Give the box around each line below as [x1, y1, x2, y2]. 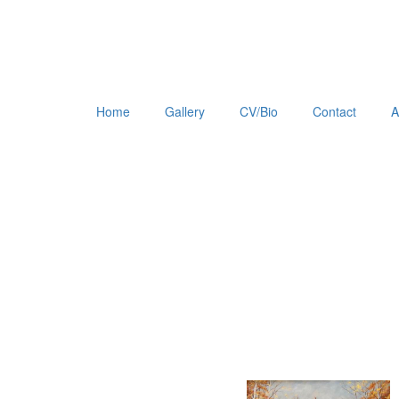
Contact [312, 102, 356, 120]
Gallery [164, 102, 205, 120]
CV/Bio [239, 102, 278, 120]
